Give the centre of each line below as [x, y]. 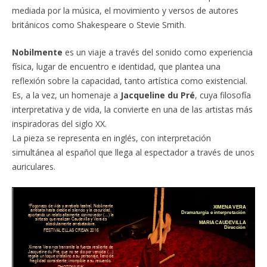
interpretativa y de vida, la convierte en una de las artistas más [132, 109]
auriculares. [33, 166]
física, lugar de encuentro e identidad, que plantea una [116, 66]
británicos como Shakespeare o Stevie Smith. [99, 24]
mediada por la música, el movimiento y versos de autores [125, 10]
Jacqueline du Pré [157, 95]
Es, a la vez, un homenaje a [66, 95]
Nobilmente [37, 52]
